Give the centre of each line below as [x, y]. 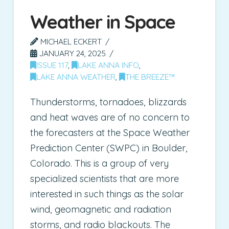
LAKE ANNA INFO [109, 65]
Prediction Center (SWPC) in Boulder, [109, 148]
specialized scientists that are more [105, 178]
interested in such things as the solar [107, 194]
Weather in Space [103, 21]
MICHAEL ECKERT [70, 41]
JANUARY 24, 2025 [72, 53]
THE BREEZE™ [151, 76]
